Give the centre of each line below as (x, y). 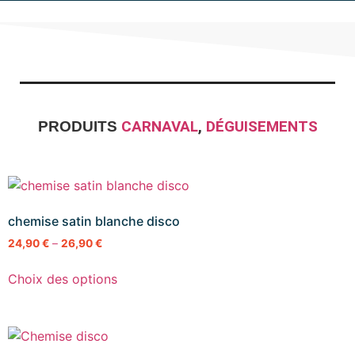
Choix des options (63, 279)
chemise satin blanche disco (94, 221)
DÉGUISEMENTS (261, 127)
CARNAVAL (159, 127)
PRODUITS (77, 127)
